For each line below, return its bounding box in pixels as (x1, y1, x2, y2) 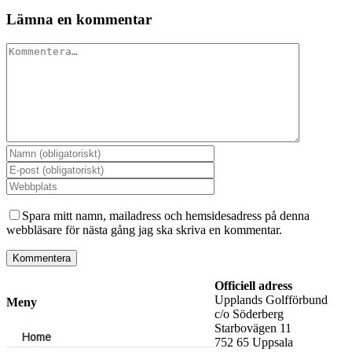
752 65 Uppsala (214, 335, 293, 349)
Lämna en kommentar (6, 11, 152, 27)
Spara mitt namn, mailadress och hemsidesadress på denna (22, 208, 310, 222)
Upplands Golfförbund (214, 292, 328, 306)
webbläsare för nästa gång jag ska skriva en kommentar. (6, 222, 282, 236)
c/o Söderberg (214, 306, 284, 321)
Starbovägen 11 (214, 321, 291, 335)
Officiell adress (214, 278, 292, 292)
